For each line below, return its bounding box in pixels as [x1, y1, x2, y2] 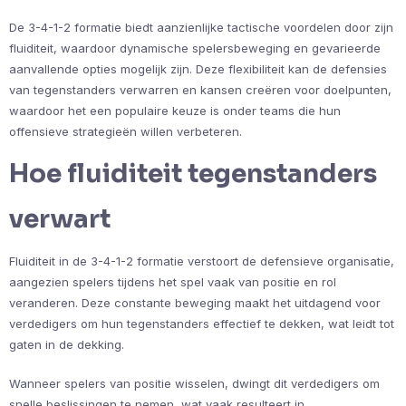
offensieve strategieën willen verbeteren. [9, 124, 242, 140]
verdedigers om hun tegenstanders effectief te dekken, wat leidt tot [9, 316, 394, 332]
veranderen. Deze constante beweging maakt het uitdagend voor [9, 295, 381, 311]
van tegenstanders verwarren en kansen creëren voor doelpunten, [9, 82, 391, 98]
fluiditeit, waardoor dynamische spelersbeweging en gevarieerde [9, 41, 381, 56]
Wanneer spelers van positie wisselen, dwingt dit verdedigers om [9, 376, 380, 391]
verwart [9, 203, 111, 236]
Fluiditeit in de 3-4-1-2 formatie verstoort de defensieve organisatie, [9, 254, 394, 269]
